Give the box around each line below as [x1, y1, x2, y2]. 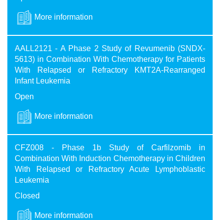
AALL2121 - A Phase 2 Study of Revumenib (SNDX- [15, 44, 205, 53]
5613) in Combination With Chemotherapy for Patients [15, 55, 205, 64]
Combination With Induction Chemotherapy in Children [15, 154, 205, 163]
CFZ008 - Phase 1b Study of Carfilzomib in [15, 143, 205, 152]
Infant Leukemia [15, 77, 70, 85]
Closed [15, 192, 40, 200]
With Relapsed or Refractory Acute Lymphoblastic [15, 165, 205, 174]
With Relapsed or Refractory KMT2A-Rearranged [15, 66, 205, 75]
